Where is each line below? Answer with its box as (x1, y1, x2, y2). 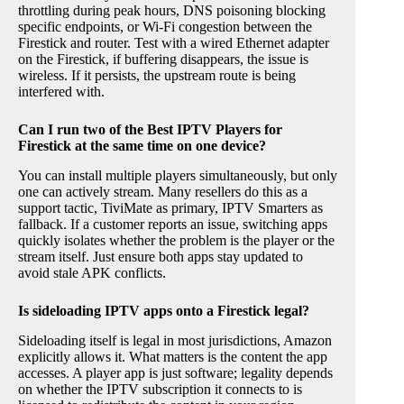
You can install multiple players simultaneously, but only (18, 168, 337, 183)
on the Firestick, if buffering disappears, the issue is (18, 51, 308, 68)
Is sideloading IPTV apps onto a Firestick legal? (18, 303, 309, 318)
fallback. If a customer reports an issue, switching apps (18, 216, 327, 232)
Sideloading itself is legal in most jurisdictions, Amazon (18, 332, 332, 348)
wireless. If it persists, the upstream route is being (18, 68, 296, 84)
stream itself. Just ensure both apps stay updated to (18, 249, 303, 264)
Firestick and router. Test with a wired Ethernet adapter (18, 35, 329, 51)
